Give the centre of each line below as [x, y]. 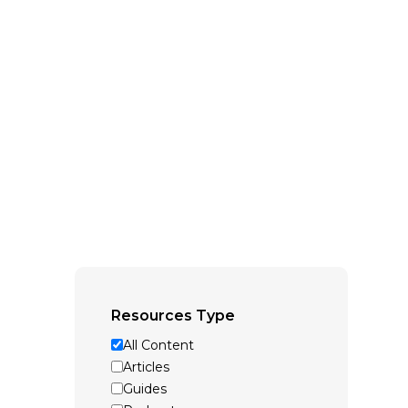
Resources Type [173, 315]
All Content [158, 345]
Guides [145, 388]
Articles [146, 367]
